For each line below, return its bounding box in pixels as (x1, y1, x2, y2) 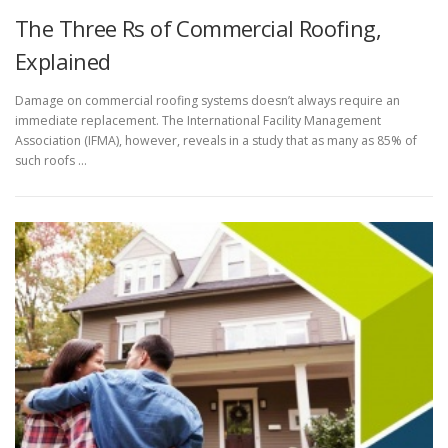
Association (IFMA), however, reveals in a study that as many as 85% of (15, 131, 417, 149)
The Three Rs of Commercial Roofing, (15, 12, 381, 43)
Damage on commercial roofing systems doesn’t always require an (15, 91, 400, 109)
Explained (15, 45, 111, 76)
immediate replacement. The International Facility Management (15, 111, 381, 129)
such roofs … (15, 151, 87, 169)
